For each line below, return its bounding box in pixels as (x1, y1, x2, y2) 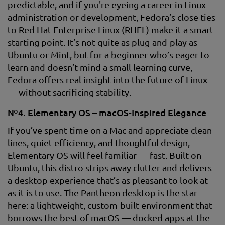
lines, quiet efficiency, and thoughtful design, (8, 137, 190, 148)
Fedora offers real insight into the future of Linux (8, 74, 207, 85)
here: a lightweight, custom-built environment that (8, 200, 212, 210)
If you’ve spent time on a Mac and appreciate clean (8, 125, 212, 135)
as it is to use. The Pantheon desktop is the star (8, 187, 197, 198)
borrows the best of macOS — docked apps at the (8, 212, 210, 223)
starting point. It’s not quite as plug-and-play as (8, 37, 197, 47)
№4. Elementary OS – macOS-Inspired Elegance (8, 107, 206, 118)
